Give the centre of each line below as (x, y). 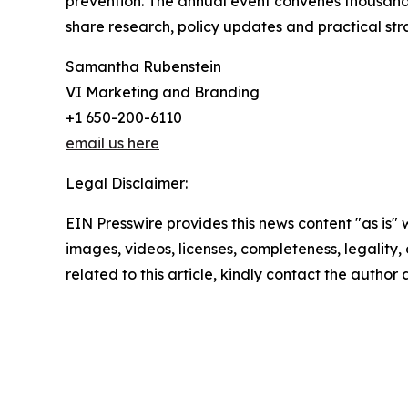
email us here (112, 143)
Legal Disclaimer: (127, 184)
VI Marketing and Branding (163, 92)
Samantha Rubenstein (143, 67)
